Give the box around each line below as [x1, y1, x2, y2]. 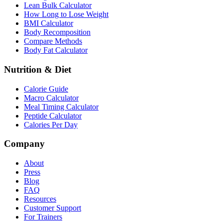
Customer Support [24, 204, 81, 213]
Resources [24, 195, 56, 204]
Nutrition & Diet [4, 64, 71, 75]
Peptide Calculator [24, 111, 82, 120]
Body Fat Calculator [24, 46, 88, 55]
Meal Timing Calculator [24, 102, 99, 111]
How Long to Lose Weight [24, 10, 109, 19]
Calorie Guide [24, 84, 68, 93]
